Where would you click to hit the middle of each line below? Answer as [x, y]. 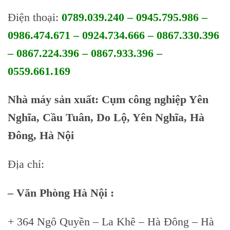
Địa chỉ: [26, 164]
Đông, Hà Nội [41, 136]
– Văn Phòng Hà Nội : [61, 193]
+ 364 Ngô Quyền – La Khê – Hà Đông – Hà [111, 221]
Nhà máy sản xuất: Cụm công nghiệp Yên [108, 100]
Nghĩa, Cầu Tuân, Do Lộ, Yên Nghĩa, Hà [106, 118]
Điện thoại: [35, 17]
